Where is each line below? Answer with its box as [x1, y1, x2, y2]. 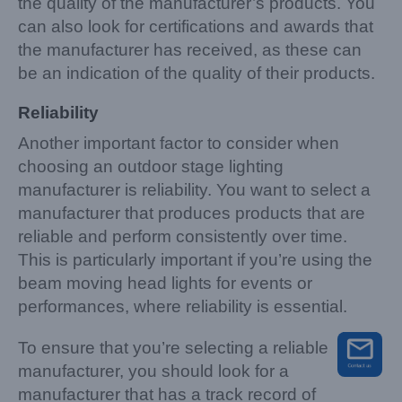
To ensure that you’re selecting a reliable [18, 337, 328, 357]
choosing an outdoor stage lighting [18, 156, 284, 176]
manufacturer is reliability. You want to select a [18, 179, 371, 199]
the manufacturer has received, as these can [18, 39, 362, 59]
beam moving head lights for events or [18, 273, 312, 293]
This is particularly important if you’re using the [18, 249, 372, 269]
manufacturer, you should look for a [18, 361, 289, 380]
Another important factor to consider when [18, 133, 339, 153]
